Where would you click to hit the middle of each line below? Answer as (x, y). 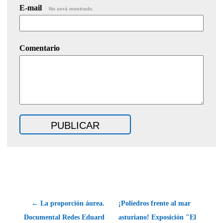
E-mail (32, 7)
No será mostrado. (71, 8)
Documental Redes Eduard (64, 217)
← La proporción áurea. (68, 203)
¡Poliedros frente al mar (155, 203)
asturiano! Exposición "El (157, 217)
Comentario (40, 48)
